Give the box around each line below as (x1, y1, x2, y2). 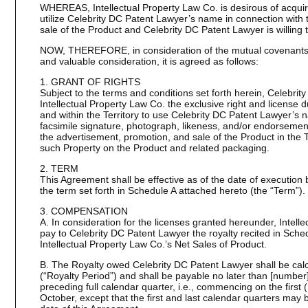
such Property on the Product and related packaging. (39, 142, 269, 153)
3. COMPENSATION (39, 206, 128, 217)
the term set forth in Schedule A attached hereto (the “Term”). (39, 185, 305, 196)
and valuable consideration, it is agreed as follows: (39, 56, 258, 67)
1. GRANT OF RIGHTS (39, 76, 140, 87)
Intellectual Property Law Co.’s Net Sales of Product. (39, 239, 267, 250)
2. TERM (39, 163, 78, 174)
